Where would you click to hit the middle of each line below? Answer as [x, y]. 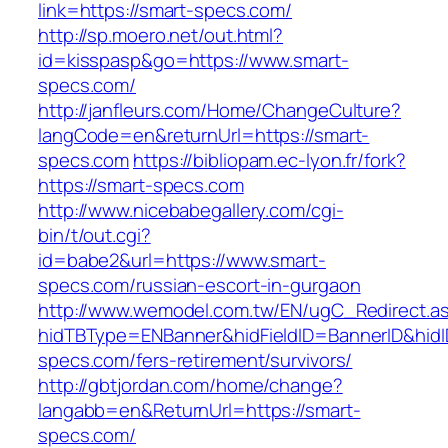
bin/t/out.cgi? [94, 235]
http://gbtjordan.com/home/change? [190, 385]
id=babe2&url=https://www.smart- [182, 260]
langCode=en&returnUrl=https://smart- [204, 135]
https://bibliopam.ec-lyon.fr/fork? [269, 160]
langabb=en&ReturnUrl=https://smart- [199, 410]
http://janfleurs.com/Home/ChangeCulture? [219, 110]
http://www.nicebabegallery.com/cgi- [191, 210]
